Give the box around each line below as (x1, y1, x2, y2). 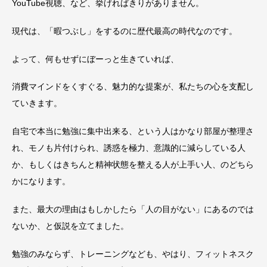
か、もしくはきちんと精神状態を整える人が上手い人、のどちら (12, 160, 254, 170)
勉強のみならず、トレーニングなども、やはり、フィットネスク (12, 249, 254, 259)
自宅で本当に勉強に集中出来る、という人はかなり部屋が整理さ (12, 126, 254, 136)
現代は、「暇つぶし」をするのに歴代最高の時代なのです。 (12, 26, 237, 36)
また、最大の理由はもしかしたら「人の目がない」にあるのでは (12, 204, 254, 214)
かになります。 (12, 176, 70, 187)
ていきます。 (12, 98, 62, 108)
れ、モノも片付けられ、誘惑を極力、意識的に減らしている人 (12, 143, 246, 153)
